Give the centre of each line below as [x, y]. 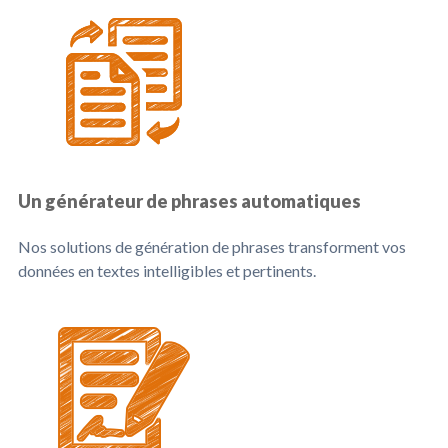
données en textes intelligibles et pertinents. [167, 270]
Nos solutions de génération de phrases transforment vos [212, 246]
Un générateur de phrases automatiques [189, 201]
